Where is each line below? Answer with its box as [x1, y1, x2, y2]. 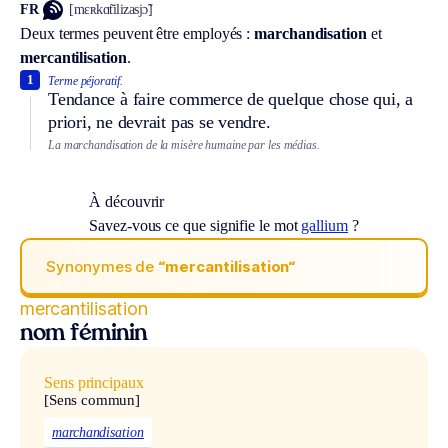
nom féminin [20, 324, 147, 346]
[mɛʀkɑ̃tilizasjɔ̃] [69, 2, 153, 18]
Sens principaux [44, 374, 144, 392]
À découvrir [89, 193, 165, 211]
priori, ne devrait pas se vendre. [48, 111, 271, 132]
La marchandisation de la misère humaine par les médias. [48, 137, 320, 152]
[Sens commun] [44, 392, 141, 409]
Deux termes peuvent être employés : [20, 24, 255, 42]
